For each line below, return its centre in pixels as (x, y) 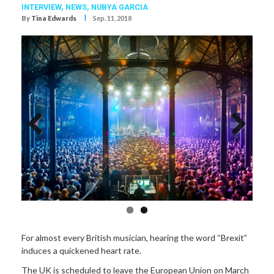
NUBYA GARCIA (120, 7)
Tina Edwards (54, 18)
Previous (44, 146)
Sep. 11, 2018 (112, 18)
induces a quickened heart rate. (81, 251)
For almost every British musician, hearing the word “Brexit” (134, 238)
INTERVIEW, (43, 7)
